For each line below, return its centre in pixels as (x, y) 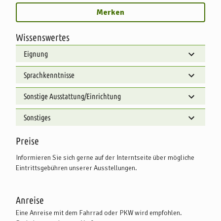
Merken (110, 12)
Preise (27, 141)
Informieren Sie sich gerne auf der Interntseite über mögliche (105, 157)
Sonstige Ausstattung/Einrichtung (72, 96)
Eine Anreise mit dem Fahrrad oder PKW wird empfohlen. (99, 213)
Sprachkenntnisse (49, 75)
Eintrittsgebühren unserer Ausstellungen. (76, 168)
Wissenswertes (43, 37)
